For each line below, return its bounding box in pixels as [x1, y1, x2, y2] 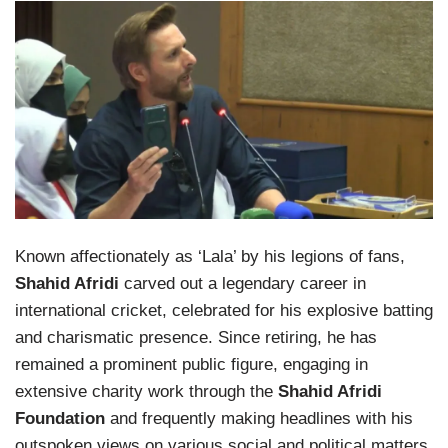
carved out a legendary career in [119, 273, 366, 293]
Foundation [15, 408, 105, 428]
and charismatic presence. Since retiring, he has [15, 327, 377, 347]
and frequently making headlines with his [105, 408, 413, 428]
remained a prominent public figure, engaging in [15, 354, 368, 374]
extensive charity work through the [15, 381, 278, 401]
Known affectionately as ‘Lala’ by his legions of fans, [15, 246, 405, 266]
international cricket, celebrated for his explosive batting [15, 300, 433, 320]
